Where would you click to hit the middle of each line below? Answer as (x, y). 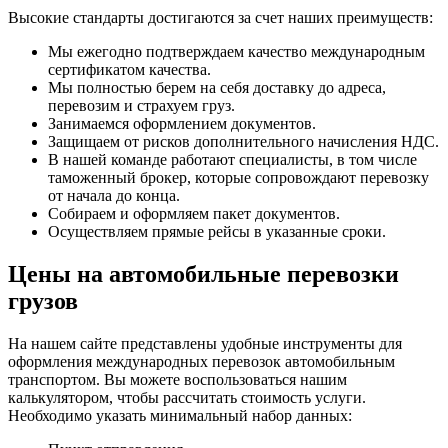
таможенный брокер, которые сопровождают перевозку (238, 178)
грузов (43, 301)
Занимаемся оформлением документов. (182, 124)
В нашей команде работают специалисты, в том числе (232, 160)
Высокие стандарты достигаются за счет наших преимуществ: (220, 18)
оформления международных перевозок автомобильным (201, 362)
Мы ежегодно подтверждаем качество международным (236, 52)
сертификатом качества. (129, 70)
